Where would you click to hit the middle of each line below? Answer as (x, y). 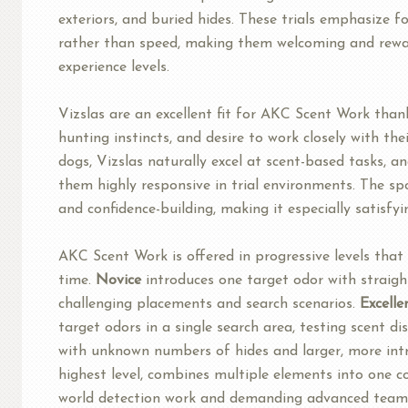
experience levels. (114, 67)
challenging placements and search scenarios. (209, 304)
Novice (118, 280)
